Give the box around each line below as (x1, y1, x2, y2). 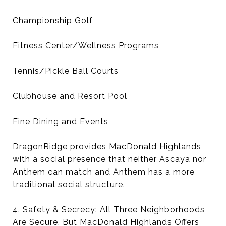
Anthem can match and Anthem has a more (13, 167, 195, 177)
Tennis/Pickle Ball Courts (13, 66, 119, 76)
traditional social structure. (13, 180, 125, 189)
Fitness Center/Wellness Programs (13, 41, 159, 50)
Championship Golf (13, 16, 93, 25)
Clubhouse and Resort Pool (13, 91, 127, 101)
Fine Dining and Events (13, 117, 108, 126)
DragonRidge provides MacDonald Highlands (13, 142, 201, 151)
